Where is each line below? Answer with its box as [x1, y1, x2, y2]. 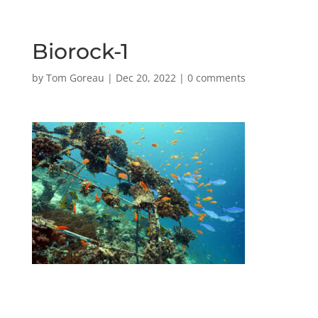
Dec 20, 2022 [115, 71, 176, 84]
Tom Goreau [45, 71, 104, 84]
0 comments [187, 71, 246, 84]
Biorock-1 [31, 38, 128, 65]
